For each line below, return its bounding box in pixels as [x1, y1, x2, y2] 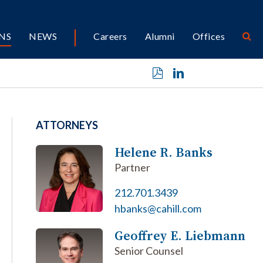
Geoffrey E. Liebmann [114, 227, 245, 244]
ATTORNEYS [36, 119, 98, 131]
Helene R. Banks [114, 143, 213, 161]
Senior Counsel [114, 244, 183, 257]
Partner [114, 161, 150, 174]
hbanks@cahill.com [114, 202, 201, 215]
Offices [192, 31, 225, 42]
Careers [93, 31, 127, 42]
